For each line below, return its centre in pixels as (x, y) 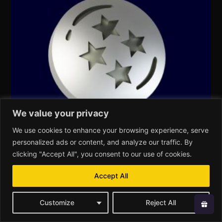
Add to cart (35, 206)
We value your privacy (61, 113)
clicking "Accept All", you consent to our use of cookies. (102, 154)
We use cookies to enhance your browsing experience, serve (111, 130)
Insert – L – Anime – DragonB (62, 166)
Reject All (161, 202)
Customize (57, 202)
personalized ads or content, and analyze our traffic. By (103, 142)
